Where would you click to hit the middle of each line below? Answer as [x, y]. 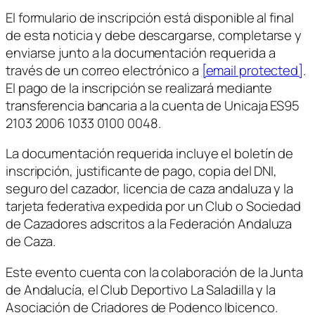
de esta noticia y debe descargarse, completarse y [154, 35]
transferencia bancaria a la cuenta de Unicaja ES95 [153, 105]
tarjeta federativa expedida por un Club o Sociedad [153, 206]
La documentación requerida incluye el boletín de [150, 154]
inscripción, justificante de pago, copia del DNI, [142, 171]
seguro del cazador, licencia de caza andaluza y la [149, 189]
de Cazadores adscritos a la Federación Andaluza [149, 224]
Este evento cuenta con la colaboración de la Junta [154, 272]
